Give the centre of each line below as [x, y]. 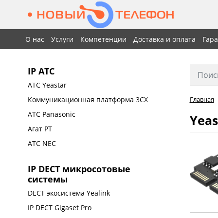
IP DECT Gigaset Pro [60, 208]
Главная [202, 99]
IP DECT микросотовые [79, 169]
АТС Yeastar [47, 85]
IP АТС [41, 71]
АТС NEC [42, 143]
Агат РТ [40, 129]
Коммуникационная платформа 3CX [88, 100]
